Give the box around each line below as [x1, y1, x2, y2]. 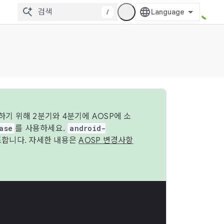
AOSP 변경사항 [78, 135, 133, 145]
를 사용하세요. [15, 123, 67, 133]
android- [69, 123, 106, 133]
